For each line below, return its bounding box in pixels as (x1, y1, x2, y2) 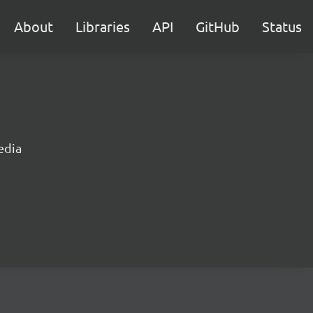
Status (262, 17, 302, 35)
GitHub (196, 17, 240, 35)
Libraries (75, 17, 130, 35)
